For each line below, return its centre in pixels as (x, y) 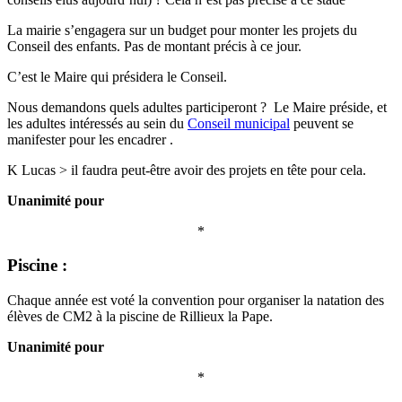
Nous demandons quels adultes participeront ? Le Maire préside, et (197, 107)
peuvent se (322, 123)
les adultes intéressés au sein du (97, 123)
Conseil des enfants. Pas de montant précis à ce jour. (154, 46)
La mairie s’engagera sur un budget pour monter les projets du (182, 30)
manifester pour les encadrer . (90, 139)
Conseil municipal (239, 123)
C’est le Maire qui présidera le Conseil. (117, 76)
